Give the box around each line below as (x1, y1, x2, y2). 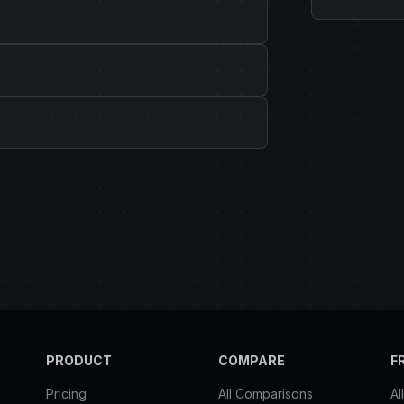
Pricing (45, 386, 87, 402)
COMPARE (218, 353, 285, 369)
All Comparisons (218, 386, 313, 402)
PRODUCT (45, 353, 112, 369)
